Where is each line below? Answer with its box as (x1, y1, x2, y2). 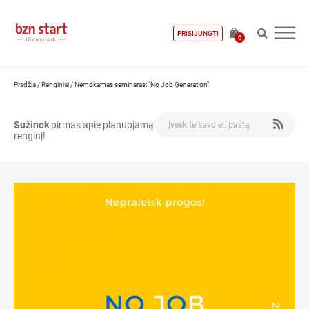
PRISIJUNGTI (177, 29, 219, 37)
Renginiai (41, 81, 69, 88)
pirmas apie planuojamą (49, 119, 154, 130)
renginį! (14, 130, 46, 141)
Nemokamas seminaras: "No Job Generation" (74, 81, 209, 88)
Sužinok (14, 119, 49, 130)
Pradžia (14, 81, 36, 88)
